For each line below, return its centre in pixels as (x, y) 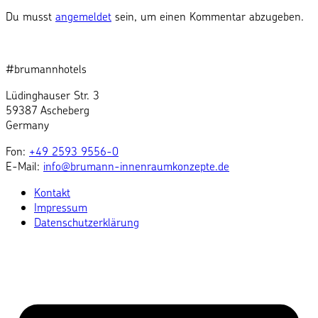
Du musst (31, 16)
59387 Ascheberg (48, 110)
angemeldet (83, 16)
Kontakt (52, 192)
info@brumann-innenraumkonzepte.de (136, 166)
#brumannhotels (46, 69)
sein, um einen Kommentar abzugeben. (208, 16)
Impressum (61, 207)
